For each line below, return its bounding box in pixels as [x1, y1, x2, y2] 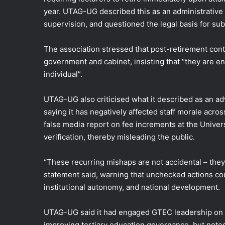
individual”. [44, 69, 82, 79]
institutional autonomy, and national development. [44, 182, 220, 192]
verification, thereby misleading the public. [44, 132, 195, 142]
